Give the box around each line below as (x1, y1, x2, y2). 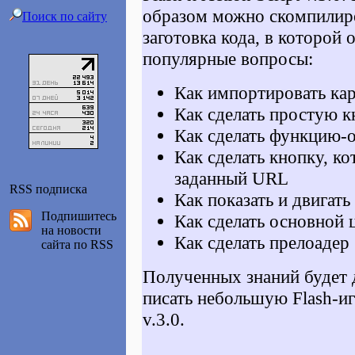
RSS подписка (10, 182, 87, 196)
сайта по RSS (41, 238, 113, 251)
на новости (41, 223, 101, 237)
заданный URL (174, 168, 288, 189)
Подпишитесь (41, 209, 116, 223)
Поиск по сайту (22, 10, 107, 23)
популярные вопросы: (143, 48, 313, 69)
